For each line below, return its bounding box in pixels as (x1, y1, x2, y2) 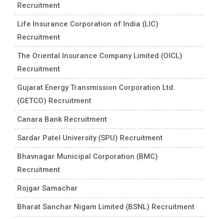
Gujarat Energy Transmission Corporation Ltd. (17, 83, 175, 92)
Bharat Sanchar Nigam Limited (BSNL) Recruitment (17, 202, 195, 211)
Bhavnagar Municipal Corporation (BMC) (17, 152, 158, 161)
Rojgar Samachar (17, 183, 78, 193)
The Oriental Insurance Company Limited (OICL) (17, 51, 182, 60)
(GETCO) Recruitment (17, 96, 91, 105)
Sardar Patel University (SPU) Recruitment (17, 133, 163, 142)
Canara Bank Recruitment (17, 114, 107, 124)
